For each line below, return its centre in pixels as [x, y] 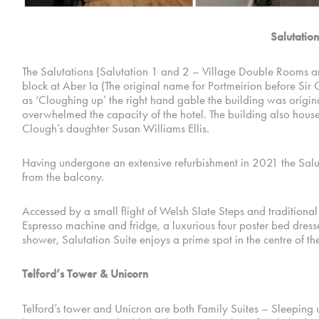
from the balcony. [63, 177]
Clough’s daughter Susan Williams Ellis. [115, 129]
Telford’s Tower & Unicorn [85, 274]
